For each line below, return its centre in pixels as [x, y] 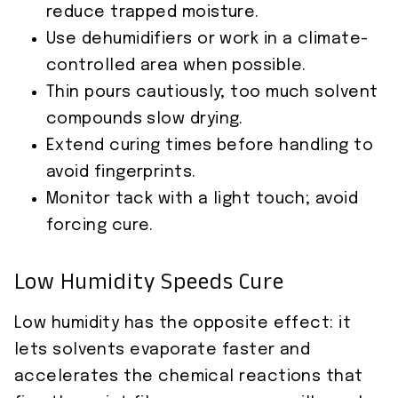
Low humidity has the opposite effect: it [183, 324]
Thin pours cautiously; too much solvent [212, 93]
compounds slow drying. [145, 119]
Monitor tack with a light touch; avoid [203, 199]
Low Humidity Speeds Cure [149, 285]
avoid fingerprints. [121, 173]
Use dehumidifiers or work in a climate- [207, 40]
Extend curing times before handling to [210, 146]
